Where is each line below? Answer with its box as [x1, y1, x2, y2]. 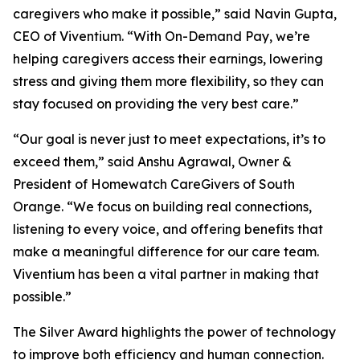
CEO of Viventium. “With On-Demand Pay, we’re [13, 28, 310, 44]
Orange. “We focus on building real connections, [13, 198, 312, 215]
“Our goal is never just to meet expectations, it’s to [13, 131, 325, 147]
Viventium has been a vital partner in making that [13, 266, 319, 282]
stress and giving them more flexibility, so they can [13, 73, 324, 89]
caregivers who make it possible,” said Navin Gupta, [13, 6, 337, 22]
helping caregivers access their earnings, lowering [13, 51, 323, 67]
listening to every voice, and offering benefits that [13, 221, 323, 237]
